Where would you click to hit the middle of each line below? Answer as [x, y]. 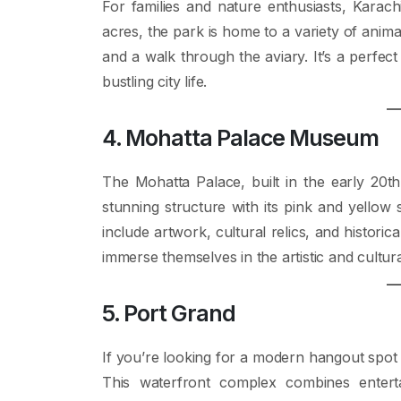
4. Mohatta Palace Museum [240, 138]
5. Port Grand [169, 313]
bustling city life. [155, 81]
